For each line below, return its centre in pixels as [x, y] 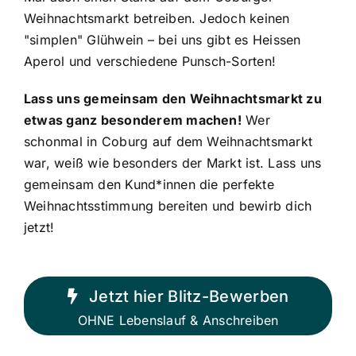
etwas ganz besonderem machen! [132, 120]
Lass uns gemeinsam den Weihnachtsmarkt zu [172, 99]
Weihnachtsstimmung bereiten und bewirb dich [168, 206]
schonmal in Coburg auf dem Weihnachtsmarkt [168, 142]
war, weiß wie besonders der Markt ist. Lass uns [172, 163]
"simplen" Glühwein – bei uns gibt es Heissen [162, 40]
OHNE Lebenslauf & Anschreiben [178, 321]
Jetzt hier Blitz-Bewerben [189, 297]
